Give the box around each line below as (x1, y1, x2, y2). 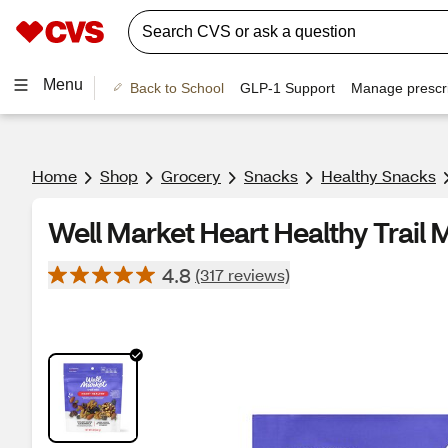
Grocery (161, 165, 221, 186)
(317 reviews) (195, 264, 290, 285)
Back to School (129, 79, 224, 96)
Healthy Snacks (321, 165, 436, 186)
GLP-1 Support (239, 79, 335, 96)
